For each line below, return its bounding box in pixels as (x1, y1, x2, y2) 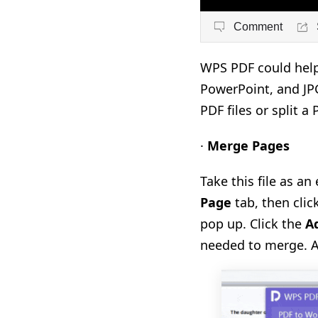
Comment (234, 20, 283, 33)
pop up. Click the (200, 215, 305, 232)
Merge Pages (207, 137, 290, 154)
